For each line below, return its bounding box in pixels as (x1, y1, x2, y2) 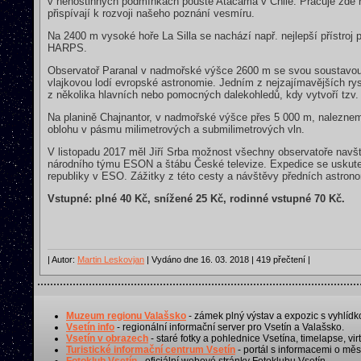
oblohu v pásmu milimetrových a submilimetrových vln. (48, 122, 305, 135)
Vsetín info (66, 321, 114, 333)
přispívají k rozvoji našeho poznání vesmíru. (48, 6, 255, 19)
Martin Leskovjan (77, 254, 144, 264)
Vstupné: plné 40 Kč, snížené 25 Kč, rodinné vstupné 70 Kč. (48, 192, 345, 205)
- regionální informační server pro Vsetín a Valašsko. (114, 321, 344, 333)
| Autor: (48, 254, 77, 264)
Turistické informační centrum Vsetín (66, 343, 235, 355)
